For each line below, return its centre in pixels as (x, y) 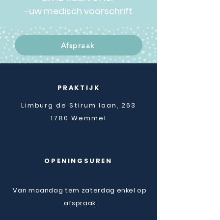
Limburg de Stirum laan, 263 (79, 105)
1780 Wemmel (79, 118)
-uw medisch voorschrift (79, 11)
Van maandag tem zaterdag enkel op (80, 190)
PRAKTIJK (79, 88)
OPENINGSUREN (78, 161)
